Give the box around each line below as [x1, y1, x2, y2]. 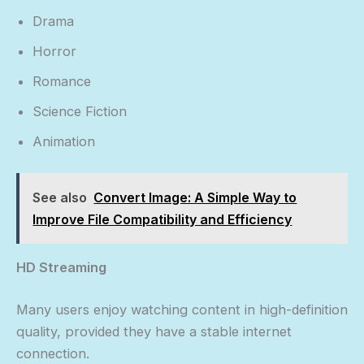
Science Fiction [32, 103, 127, 120]
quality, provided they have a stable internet [16, 323, 292, 340]
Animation [32, 133, 95, 150]
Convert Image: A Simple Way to [93, 188, 297, 206]
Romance [32, 73, 91, 90]
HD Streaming [16, 259, 106, 276]
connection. [16, 344, 89, 362]
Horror [32, 43, 76, 60]
